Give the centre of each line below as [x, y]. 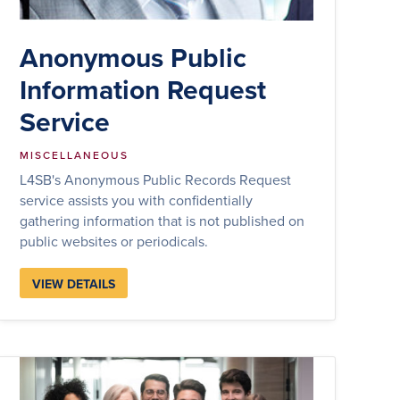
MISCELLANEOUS [75, 154]
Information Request [143, 89]
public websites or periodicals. [114, 241]
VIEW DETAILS [74, 283]
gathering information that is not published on [162, 220]
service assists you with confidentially [137, 200]
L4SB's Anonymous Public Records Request [156, 179]
